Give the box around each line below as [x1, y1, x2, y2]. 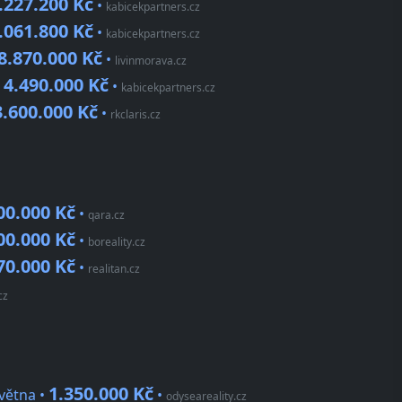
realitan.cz [88, 261, 140, 277]
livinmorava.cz [115, 53, 187, 69]
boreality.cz [88, 234, 145, 250]
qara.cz [88, 207, 125, 223]
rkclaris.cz [110, 107, 161, 123]
